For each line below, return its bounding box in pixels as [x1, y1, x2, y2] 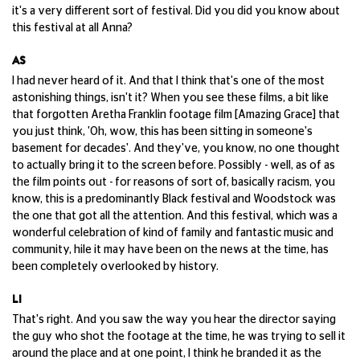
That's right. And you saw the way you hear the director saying [12, 314, 336, 325]
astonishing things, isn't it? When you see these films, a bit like [12, 92, 329, 104]
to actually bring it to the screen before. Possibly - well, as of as [12, 160, 335, 171]
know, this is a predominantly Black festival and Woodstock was [12, 194, 336, 205]
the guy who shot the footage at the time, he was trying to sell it [12, 331, 346, 342]
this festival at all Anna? [12, 22, 133, 34]
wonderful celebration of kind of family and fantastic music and [12, 227, 333, 239]
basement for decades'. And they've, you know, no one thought [12, 143, 340, 154]
